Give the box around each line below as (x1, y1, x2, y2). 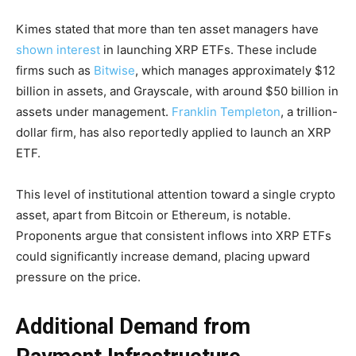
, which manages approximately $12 (135, 62, 335, 78)
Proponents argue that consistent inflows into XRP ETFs (16, 227, 331, 243)
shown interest (16, 41, 100, 57)
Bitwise (94, 62, 135, 78)
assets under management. (16, 103, 172, 119)
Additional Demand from (16, 313, 250, 339)
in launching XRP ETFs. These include (100, 41, 317, 57)
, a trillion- (281, 103, 338, 119)
